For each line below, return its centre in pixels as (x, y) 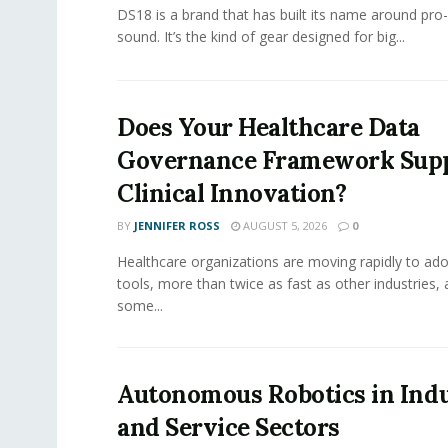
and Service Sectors (228, 427)
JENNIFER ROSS (177, 225)
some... (140, 305)
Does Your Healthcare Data (268, 127)
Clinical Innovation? (232, 193)
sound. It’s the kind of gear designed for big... (261, 36)
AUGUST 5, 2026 (283, 225)
